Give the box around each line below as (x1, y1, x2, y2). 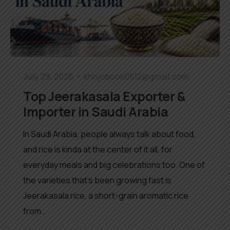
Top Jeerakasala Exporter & (23, 87, 185, 105)
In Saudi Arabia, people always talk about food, (23, 128, 196, 140)
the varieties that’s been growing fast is (23, 174, 171, 186)
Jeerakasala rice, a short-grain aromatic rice (23, 189, 188, 201)
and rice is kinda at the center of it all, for (23, 143, 172, 155)
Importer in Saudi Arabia (23, 102, 168, 121)
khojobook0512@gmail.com (84, 70, 189, 82)
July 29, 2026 (23, 70, 73, 82)
